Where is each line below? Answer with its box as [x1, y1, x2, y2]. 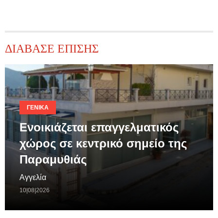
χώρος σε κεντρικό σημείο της [19, 137, 187, 150]
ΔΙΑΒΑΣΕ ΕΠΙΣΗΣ [5, 42, 99, 55]
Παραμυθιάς [19, 153, 87, 166]
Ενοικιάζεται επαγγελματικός [19, 121, 179, 134]
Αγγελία [19, 173, 46, 182]
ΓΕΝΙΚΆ [27, 104, 49, 111]
